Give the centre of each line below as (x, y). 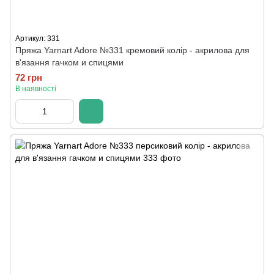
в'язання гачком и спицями (69, 62)
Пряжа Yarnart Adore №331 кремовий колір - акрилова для (132, 50)
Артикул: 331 (38, 39)
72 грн (29, 77)
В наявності (36, 89)
